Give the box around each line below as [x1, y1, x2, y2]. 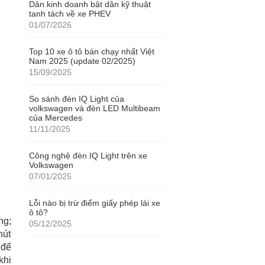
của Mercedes [28, 113, 82, 122]
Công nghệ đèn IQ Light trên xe [28, 151, 147, 160]
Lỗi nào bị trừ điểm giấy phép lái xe [28, 198, 160, 208]
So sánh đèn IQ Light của [28, 94, 124, 104]
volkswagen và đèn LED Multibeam [28, 104, 160, 113]
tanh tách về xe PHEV [28, 9, 111, 18]
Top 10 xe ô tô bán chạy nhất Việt [28, 47, 154, 56]
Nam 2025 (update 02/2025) [28, 56, 135, 66]
